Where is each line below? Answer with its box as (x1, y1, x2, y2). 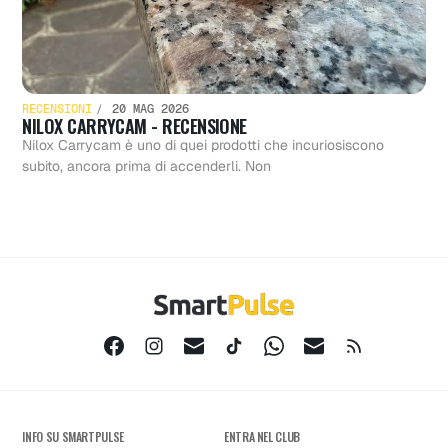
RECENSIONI (22, 101, 93, 118)
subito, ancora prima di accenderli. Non (22, 157, 272, 176)
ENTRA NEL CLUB (224, 428, 300, 446)
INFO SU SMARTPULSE (22, 428, 124, 446)
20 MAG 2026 (105, 101, 190, 118)
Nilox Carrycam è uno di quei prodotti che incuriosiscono (22, 136, 385, 155)
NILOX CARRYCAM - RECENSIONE (22, 113, 247, 140)
